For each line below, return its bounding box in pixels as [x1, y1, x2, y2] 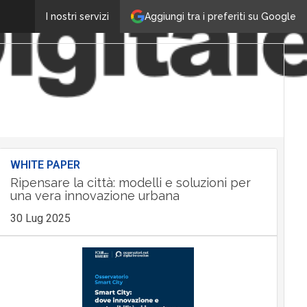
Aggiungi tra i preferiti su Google [145, 10, 296, 22]
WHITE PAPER [10, 158, 80, 171]
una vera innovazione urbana [10, 188, 180, 203]
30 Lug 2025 [10, 212, 71, 225]
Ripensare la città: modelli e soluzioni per [10, 175, 251, 190]
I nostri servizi [46, 11, 109, 22]
